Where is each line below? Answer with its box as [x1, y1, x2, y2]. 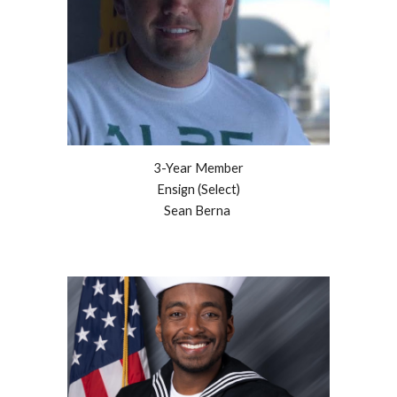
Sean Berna [164, 202, 230, 218]
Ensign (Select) [157, 181, 240, 197]
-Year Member [161, 160, 244, 175]
